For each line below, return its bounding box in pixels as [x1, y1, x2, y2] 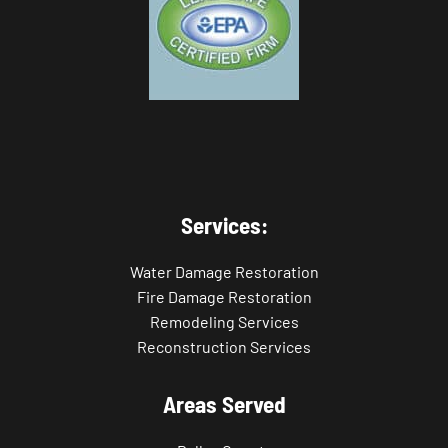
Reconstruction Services [137, 337, 311, 357]
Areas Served [162, 390, 286, 419]
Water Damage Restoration [129, 262, 319, 282]
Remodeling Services [149, 312, 299, 332]
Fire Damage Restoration [136, 287, 312, 307]
